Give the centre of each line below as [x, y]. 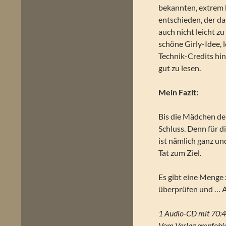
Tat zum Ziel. [180, 153]
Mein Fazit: [179, 92]
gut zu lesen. [180, 68]
